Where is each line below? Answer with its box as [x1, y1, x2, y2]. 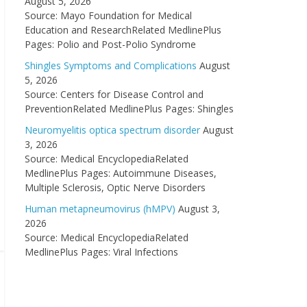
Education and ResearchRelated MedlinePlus [25, 23, 221, 36]
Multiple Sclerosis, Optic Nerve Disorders [25, 181, 206, 194]
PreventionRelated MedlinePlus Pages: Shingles [25, 102, 234, 115]
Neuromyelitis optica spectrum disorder [25, 123, 200, 136]
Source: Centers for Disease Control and [25, 88, 204, 101]
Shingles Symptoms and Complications [25, 59, 197, 72]
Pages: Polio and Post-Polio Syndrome [25, 38, 196, 51]
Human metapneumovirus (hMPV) [25, 202, 175, 215]
